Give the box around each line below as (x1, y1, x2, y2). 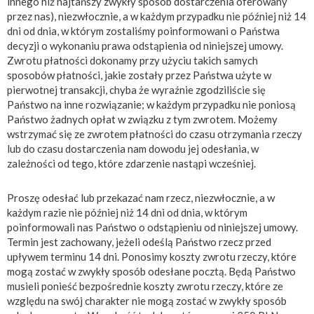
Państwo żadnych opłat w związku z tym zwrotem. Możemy (7, 112, 278, 125)
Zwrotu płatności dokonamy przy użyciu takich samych (7, 53, 258, 67)
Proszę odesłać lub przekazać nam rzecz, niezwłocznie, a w (7, 191, 275, 204)
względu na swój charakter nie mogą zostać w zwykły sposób (7, 294, 287, 307)
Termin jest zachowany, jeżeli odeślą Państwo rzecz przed (7, 235, 271, 248)
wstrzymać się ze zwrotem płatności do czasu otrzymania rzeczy (7, 127, 302, 140)
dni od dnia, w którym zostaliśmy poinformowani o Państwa (7, 24, 280, 37)
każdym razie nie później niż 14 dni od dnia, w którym (7, 205, 247, 219)
